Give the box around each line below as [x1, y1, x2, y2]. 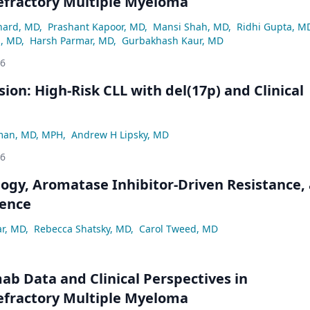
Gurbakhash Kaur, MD [122, 33, 224, 47]
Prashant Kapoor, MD [48, 19, 145, 33]
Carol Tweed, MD [139, 221, 218, 235]
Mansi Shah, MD [153, 19, 228, 33]
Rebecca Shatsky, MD [34, 221, 131, 235]
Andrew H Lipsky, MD [71, 127, 169, 141]
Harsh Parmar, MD [30, 33, 113, 47]
